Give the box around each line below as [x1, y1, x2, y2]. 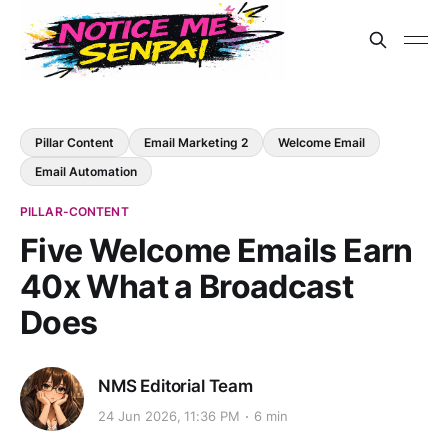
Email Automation [35, 164, 137, 179]
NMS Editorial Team [98, 375, 253, 396]
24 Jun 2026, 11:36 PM [98, 408, 241, 425]
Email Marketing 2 [144, 135, 248, 150]
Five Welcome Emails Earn [20, 231, 413, 270]
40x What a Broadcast [20, 267, 354, 306]
